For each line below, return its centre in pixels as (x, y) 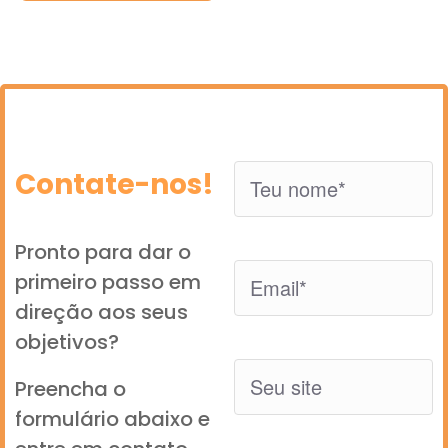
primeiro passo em (108, 281)
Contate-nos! (114, 184)
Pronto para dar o (103, 251)
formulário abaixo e (112, 418)
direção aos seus (101, 311)
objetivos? (67, 341)
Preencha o (70, 388)
